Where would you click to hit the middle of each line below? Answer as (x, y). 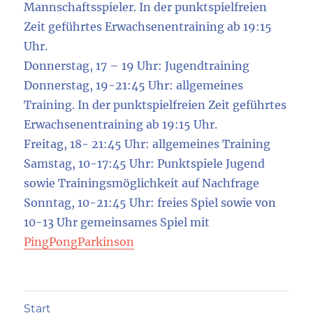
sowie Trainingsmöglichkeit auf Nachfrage (142, 183)
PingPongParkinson (79, 242)
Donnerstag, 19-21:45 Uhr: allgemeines (134, 86)
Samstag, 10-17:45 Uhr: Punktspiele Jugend (145, 164)
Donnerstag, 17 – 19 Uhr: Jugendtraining (137, 66)
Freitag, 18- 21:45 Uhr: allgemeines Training (147, 144)
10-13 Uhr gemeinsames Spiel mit (117, 223)
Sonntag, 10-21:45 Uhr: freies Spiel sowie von (150, 203)
